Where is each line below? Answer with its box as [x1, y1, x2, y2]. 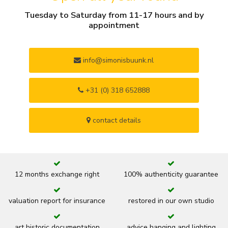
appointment [89, 19, 139, 31]
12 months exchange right [15, 169, 99, 179]
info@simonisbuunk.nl [81, 55, 154, 65]
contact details [91, 115, 141, 125]
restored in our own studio [128, 195, 214, 206]
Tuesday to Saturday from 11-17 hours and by [24, 9, 204, 21]
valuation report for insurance [9, 195, 105, 206]
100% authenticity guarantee [124, 169, 218, 179]
